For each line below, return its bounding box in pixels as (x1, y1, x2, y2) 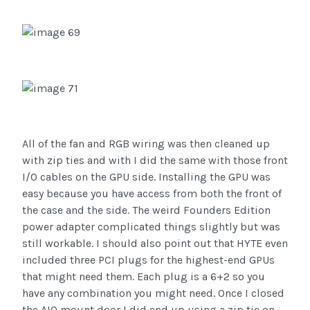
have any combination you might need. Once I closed (22, 286, 284, 300)
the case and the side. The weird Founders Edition (22, 203, 271, 217)
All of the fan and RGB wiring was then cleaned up (22, 137, 270, 151)
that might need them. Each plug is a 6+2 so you (22, 270, 265, 284)
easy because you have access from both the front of (22, 187, 282, 201)
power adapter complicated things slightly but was (22, 220, 280, 234)
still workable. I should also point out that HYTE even (22, 237, 288, 250)
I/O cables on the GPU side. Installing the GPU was (22, 170, 271, 184)
